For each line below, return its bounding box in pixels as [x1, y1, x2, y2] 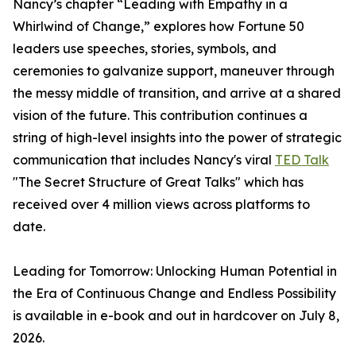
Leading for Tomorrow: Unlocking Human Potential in [13, 263, 337, 280]
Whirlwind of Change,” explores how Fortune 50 [13, 18, 304, 35]
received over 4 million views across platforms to [13, 196, 310, 213]
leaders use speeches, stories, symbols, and [13, 41, 277, 57]
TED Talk [275, 152, 329, 168]
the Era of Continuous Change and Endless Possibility [13, 285, 336, 302]
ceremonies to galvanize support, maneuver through [13, 63, 335, 79]
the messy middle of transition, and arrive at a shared [13, 85, 341, 102]
